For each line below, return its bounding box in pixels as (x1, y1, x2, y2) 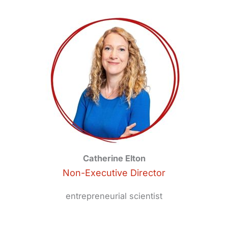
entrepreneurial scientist (66, 190, 162, 201)
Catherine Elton (82, 153, 146, 164)
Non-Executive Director (63, 167, 165, 179)
